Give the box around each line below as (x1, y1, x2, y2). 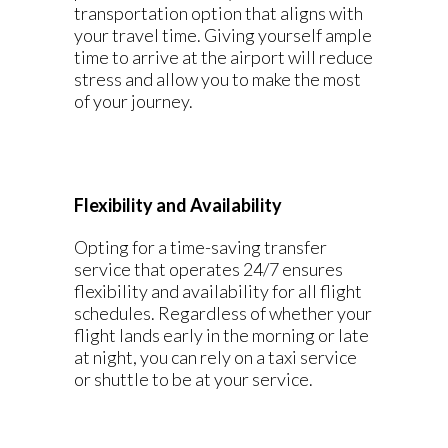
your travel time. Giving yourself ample (74, 24, 372, 46)
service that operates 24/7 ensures (74, 258, 343, 280)
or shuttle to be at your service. (74, 368, 313, 390)
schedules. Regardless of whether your (74, 302, 372, 324)
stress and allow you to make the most (74, 68, 361, 90)
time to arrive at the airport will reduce (74, 46, 373, 68)
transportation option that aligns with (74, 2, 363, 24)
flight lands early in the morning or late (74, 324, 369, 346)
